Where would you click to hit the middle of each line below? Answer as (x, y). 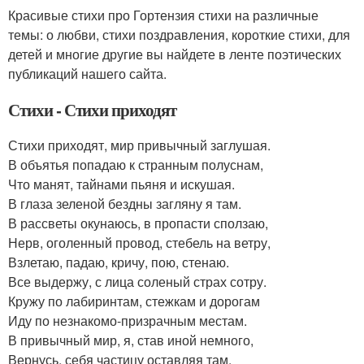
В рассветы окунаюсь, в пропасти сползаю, (138, 223)
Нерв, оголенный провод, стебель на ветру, (139, 243)
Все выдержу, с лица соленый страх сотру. (137, 282)
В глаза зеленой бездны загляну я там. (125, 204)
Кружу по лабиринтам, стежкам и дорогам (134, 301)
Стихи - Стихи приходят (92, 110)
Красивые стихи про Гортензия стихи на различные (163, 15)
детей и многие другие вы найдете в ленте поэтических (175, 54)
